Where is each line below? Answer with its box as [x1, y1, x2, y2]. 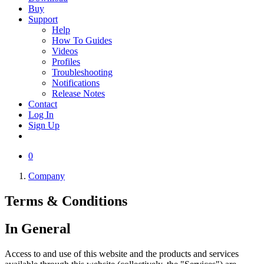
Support [28, 14, 58, 24]
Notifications [52, 78, 100, 88]
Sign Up [28, 120, 60, 130]
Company [28, 171, 65, 181]
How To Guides [52, 35, 112, 45]
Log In [28, 110, 54, 120]
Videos [52, 46, 78, 56]
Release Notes [52, 88, 105, 98]
